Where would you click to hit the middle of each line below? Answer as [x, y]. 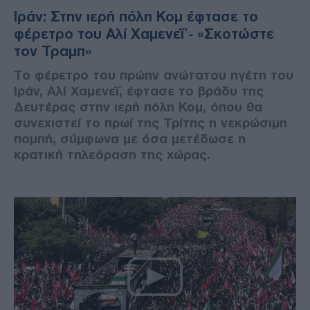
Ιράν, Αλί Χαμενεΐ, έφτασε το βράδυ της [139, 91]
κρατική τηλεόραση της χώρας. [112, 155]
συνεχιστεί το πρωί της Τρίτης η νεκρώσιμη [151, 123]
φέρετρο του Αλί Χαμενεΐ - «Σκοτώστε [144, 34]
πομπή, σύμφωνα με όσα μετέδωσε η [130, 139]
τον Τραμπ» [53, 52]
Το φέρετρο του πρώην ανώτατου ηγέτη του [154, 75]
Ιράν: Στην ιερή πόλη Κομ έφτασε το [136, 17]
